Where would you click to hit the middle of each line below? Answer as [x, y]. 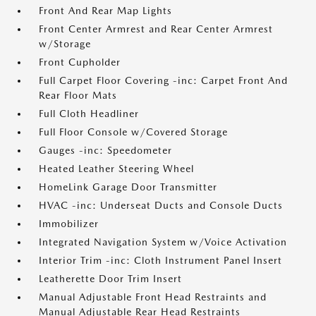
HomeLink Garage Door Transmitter [128, 187]
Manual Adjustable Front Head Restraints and [153, 297]
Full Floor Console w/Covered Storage [133, 132]
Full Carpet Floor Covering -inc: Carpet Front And [163, 81]
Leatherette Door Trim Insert [110, 279]
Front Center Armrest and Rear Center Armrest [156, 29]
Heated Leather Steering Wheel [116, 169]
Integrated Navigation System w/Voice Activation [163, 242]
